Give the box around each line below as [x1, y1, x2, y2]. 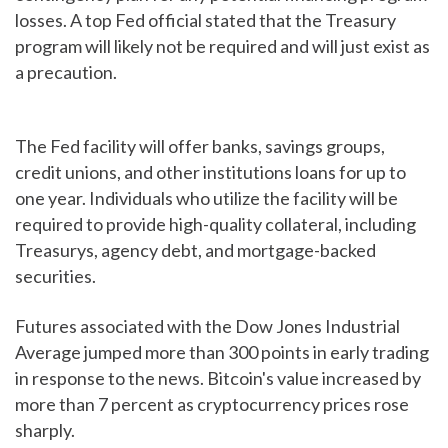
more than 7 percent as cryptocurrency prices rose [15, 393, 409, 416]
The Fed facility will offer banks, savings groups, [15, 135, 385, 158]
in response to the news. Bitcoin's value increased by [15, 367, 421, 390]
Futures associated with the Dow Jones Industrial [15, 315, 400, 338]
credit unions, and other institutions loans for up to [15, 161, 406, 184]
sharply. [15, 419, 75, 442]
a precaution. [15, 61, 117, 84]
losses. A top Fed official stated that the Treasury [15, 9, 396, 32]
